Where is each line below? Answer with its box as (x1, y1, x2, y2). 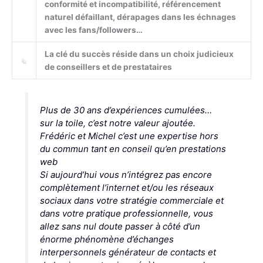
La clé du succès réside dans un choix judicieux (44, 49, 234, 59)
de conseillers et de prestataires (44, 62, 172, 72)
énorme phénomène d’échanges (39, 234, 174, 245)
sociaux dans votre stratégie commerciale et (39, 195, 224, 207)
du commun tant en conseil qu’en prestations (39, 143, 226, 155)
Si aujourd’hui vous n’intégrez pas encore (39, 169, 212, 181)
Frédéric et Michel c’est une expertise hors (39, 130, 218, 142)
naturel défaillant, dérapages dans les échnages (44, 12, 236, 22)
